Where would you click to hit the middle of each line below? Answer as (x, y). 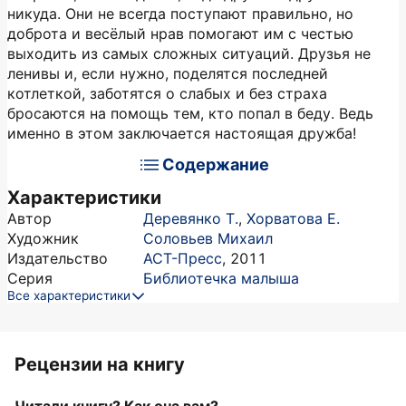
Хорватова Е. (293, 218)
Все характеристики (69, 295)
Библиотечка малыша (221, 278)
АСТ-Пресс (183, 258)
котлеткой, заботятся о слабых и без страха (167, 93)
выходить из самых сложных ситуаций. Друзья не (189, 53)
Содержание (216, 164)
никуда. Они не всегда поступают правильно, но (180, 14)
